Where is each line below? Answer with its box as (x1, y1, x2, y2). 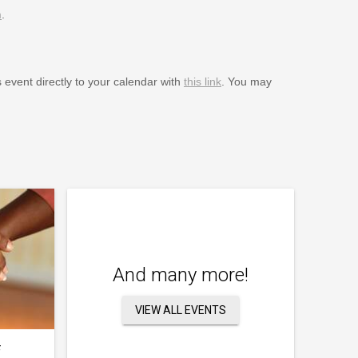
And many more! (113, 263, 249, 286)
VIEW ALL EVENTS (135, 303, 226, 316)
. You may (221, 74, 272, 88)
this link (183, 74, 221, 88)
